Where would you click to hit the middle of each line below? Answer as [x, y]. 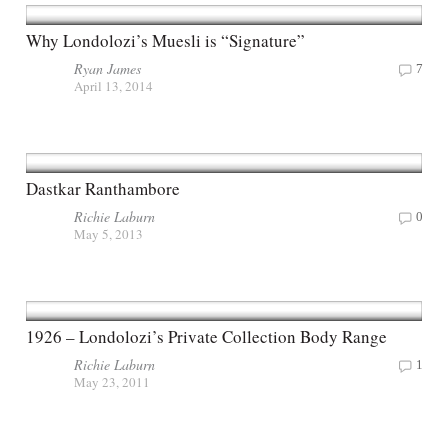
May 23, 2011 [112, 381]
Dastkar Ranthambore [103, 188]
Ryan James [107, 68]
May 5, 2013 [108, 233]
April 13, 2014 [113, 85]
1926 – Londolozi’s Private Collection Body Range [206, 336]
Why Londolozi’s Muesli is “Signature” [165, 40]
